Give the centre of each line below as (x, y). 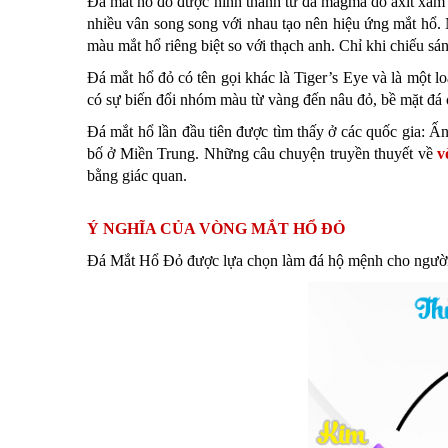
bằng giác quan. (137, 176)
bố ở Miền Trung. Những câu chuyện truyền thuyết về (262, 154)
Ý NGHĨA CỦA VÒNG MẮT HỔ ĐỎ (216, 229)
